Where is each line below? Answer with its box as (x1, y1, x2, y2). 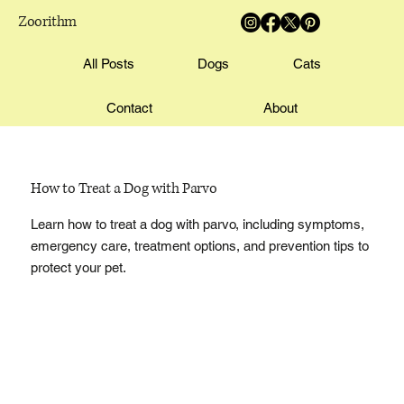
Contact (106, 100, 152, 115)
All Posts (82, 56, 134, 71)
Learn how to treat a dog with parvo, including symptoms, (30, 216, 364, 232)
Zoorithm (18, 12, 78, 32)
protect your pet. (30, 259, 126, 275)
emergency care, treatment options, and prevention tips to (30, 237, 369, 253)
